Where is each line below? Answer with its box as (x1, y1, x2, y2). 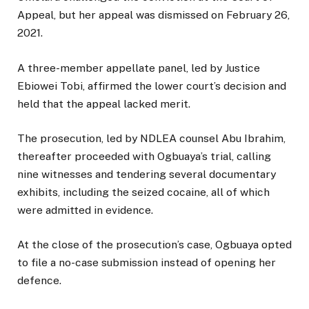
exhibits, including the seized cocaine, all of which (17, 185, 270, 199)
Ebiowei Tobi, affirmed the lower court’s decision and (17, 79, 286, 92)
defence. (17, 273, 61, 287)
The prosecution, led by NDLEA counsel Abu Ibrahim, (17, 131, 286, 145)
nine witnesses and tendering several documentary (17, 167, 276, 181)
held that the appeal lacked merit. (17, 97, 190, 110)
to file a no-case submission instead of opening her (17, 255, 276, 269)
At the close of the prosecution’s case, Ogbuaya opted (17, 237, 292, 251)
